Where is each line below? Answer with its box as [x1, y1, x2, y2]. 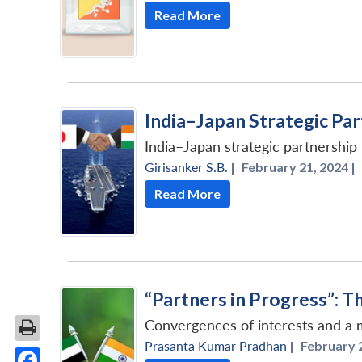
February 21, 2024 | [242, 158, 356, 175]
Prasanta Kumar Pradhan [145, 337, 287, 353]
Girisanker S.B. [145, 158, 228, 175]
